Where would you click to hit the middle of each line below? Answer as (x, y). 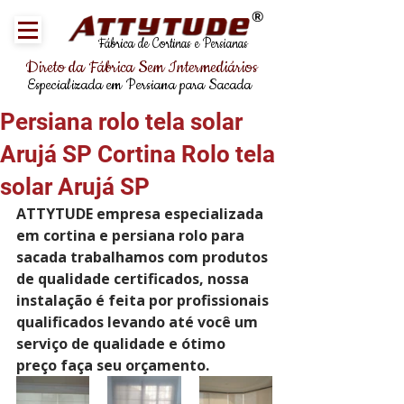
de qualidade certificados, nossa (134, 279)
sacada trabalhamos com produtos (144, 257)
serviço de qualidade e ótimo (123, 344)
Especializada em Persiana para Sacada (139, 85)
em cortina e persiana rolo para (132, 235)
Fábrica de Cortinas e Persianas (173, 44)
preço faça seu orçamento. (113, 365)
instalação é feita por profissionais (144, 300)
